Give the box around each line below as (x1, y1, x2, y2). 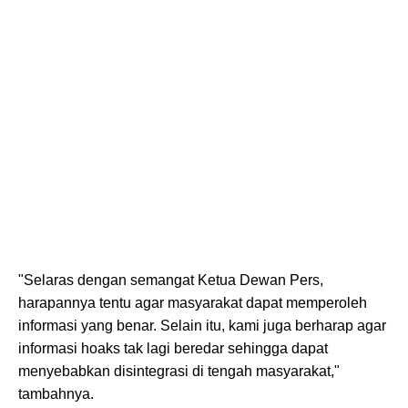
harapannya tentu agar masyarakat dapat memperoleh (18, 294, 367, 311)
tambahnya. (18, 385, 94, 402)
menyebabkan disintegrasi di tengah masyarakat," (18, 362, 340, 379)
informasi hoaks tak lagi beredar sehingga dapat (18, 340, 328, 356)
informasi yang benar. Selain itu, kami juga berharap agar (18, 317, 386, 333)
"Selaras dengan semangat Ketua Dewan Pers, (18, 271, 323, 288)
